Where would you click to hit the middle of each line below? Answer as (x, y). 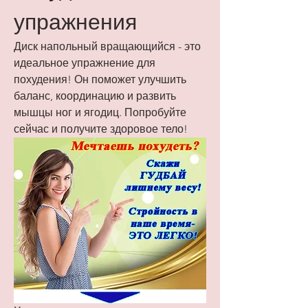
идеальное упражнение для (85, 63)
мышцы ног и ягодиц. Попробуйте (100, 113)
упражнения (75, 22)
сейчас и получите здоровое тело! (101, 129)
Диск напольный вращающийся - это (107, 47)
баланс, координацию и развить (95, 96)
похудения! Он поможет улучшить (100, 80)
